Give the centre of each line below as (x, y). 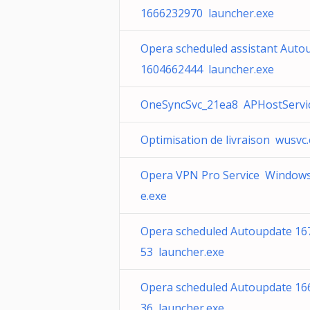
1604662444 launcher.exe (207, 69)
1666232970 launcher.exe (207, 13)
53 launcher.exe (182, 252)
